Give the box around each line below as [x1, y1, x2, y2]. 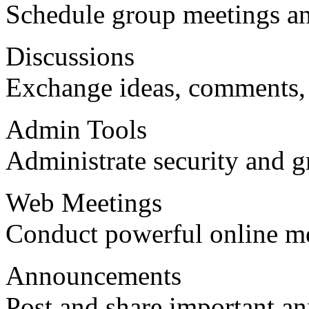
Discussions [6, 41, 134, 72]
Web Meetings [6, 188, 162, 218]
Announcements [6, 261, 181, 291]
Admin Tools [6, 114, 147, 145]
